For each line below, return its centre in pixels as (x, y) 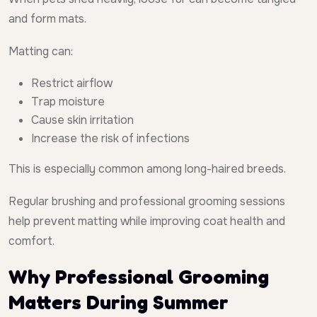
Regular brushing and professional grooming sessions (147, 202)
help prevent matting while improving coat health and (147, 221)
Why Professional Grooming (139, 277)
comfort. (31, 241)
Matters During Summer (119, 302)
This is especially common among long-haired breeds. (147, 169)
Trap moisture (68, 102)
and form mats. (47, 19)
